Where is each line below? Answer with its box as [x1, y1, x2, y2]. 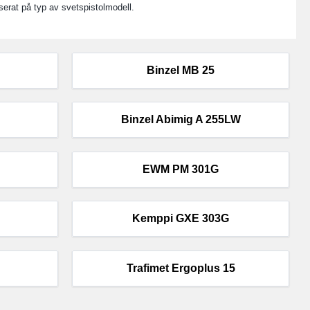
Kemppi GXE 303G [132, 212, 230, 225]
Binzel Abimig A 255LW [120, 113, 241, 126]
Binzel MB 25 [147, 64, 215, 76]
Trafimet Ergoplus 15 [126, 262, 235, 274]
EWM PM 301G [143, 163, 219, 175]
